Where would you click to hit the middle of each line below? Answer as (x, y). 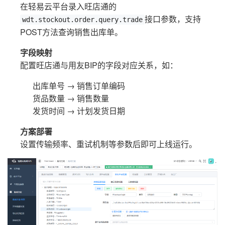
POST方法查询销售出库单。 (71, 32)
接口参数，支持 (173, 19)
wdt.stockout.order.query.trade (82, 20)
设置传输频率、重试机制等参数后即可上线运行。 (108, 144)
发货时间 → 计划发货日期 (79, 111)
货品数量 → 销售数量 (71, 98)
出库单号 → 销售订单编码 (79, 86)
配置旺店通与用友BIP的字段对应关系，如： (99, 65)
